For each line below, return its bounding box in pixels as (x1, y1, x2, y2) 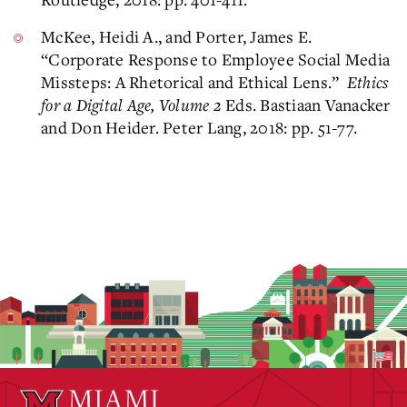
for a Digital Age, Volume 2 (41, 94, 225, 115)
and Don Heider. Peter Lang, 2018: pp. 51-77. (41, 116, 357, 138)
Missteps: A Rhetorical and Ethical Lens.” (41, 71, 347, 93)
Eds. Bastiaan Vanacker (225, 94, 391, 115)
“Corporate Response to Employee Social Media (41, 48, 390, 70)
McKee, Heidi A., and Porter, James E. (41, 25, 313, 47)
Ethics (346, 71, 389, 93)
